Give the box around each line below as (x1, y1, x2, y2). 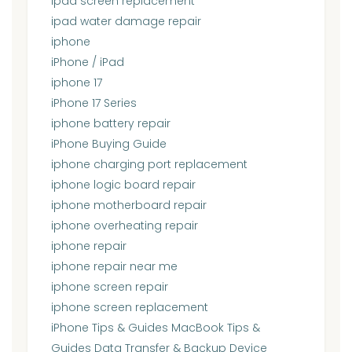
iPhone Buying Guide (51, 135, 167, 152)
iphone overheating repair (51, 217, 198, 233)
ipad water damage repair (51, 13, 201, 29)
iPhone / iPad (51, 53, 124, 70)
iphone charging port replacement (51, 156, 247, 172)
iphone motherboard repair (51, 196, 207, 213)
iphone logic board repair (51, 176, 196, 192)
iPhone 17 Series (51, 94, 137, 111)
